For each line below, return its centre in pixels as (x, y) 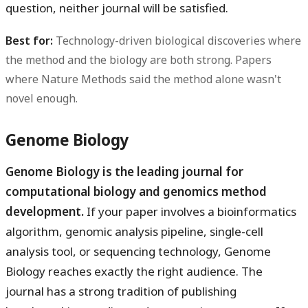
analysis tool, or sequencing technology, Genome (138, 252)
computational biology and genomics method (136, 192)
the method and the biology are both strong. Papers (139, 60)
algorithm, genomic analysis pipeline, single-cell (134, 232)
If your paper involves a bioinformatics (190, 212)
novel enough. (42, 99)
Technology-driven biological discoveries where (177, 41)
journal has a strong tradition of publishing (121, 291)
